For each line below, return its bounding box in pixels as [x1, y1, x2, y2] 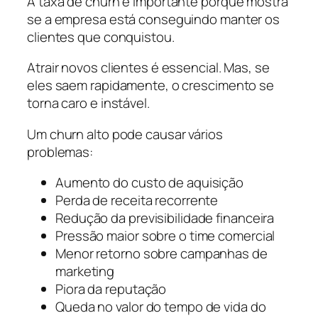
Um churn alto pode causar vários [27, 124, 223, 143]
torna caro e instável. [27, 94, 150, 113]
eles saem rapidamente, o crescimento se [27, 76, 275, 95]
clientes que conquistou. [27, 27, 175, 46]
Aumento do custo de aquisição [55, 173, 244, 192]
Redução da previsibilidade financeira [55, 209, 275, 228]
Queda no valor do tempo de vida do [55, 297, 266, 317]
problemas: [27, 142, 94, 161]
